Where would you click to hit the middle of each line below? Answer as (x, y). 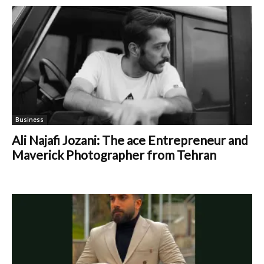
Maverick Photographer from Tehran (114, 154)
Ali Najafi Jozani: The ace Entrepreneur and (130, 140)
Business (29, 119)
